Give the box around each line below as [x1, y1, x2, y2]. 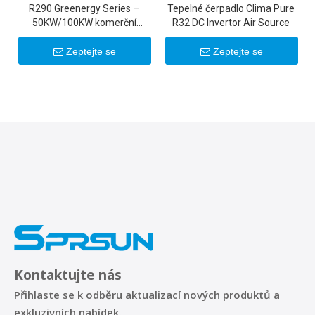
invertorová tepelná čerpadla [20, 31, 148, 42]
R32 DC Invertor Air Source [172, 17, 290, 28]
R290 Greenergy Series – [29, 3, 139, 14]
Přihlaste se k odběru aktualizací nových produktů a [14, 288, 280, 302]
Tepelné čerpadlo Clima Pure [167, 3, 295, 14]
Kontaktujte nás [14, 266, 122, 284]
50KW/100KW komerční [32, 17, 136, 28]
